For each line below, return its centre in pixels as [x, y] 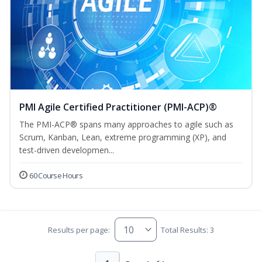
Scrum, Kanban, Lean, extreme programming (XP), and [123, 137]
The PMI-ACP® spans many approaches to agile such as [126, 125]
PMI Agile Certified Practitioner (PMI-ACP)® [118, 107]
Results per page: [79, 230]
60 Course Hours [56, 176]
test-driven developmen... [67, 150]
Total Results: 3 [187, 230]
